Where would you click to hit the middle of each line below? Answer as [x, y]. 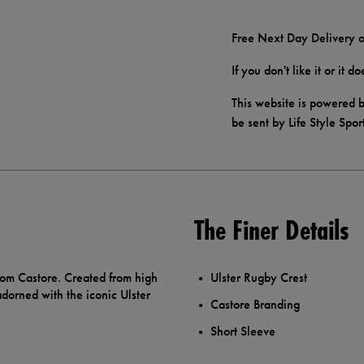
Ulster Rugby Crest [259, 278]
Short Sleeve [243, 331]
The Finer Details [271, 230]
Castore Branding [255, 305]
